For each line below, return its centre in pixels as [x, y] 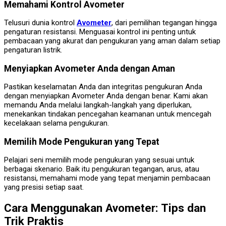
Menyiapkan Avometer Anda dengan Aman [90, 68]
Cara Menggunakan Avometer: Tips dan [105, 208]
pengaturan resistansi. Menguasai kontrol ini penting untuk [100, 32]
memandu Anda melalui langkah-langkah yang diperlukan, [98, 105]
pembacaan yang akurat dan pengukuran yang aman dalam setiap [112, 41]
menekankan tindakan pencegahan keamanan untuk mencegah [108, 114]
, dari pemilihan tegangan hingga [164, 23]
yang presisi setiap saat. [44, 187]
